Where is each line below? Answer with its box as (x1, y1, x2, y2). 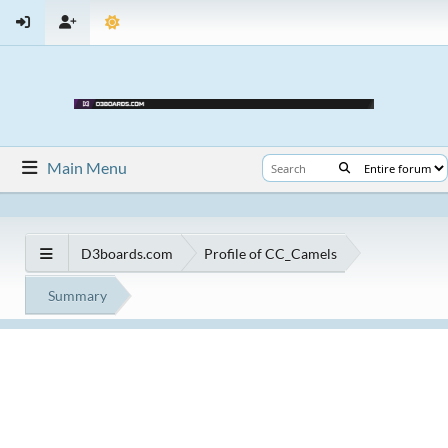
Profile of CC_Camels (204, 244, 337, 262)
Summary (48, 286, 107, 304)
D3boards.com (81, 244, 173, 262)
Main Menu (47, 158, 128, 177)
